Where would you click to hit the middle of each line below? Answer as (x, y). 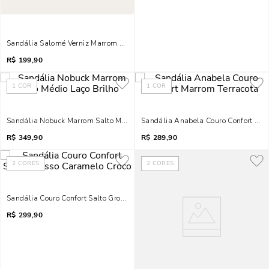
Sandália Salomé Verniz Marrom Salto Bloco (82, 43)
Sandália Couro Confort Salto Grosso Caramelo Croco (98, 198)
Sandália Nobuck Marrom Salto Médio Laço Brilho (91, 121)
